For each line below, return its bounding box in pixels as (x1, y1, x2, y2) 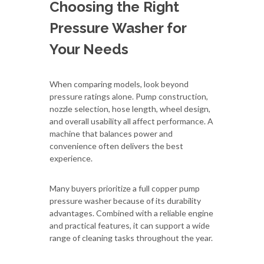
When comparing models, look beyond (49, 78, 189, 89)
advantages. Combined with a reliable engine (49, 207, 213, 218)
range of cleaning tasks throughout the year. (49, 232, 213, 243)
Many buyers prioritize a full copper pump (49, 183, 200, 193)
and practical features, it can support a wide (49, 220, 210, 230)
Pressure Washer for (49, 19, 186, 37)
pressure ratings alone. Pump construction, (49, 91, 208, 101)
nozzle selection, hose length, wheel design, (49, 103, 210, 114)
